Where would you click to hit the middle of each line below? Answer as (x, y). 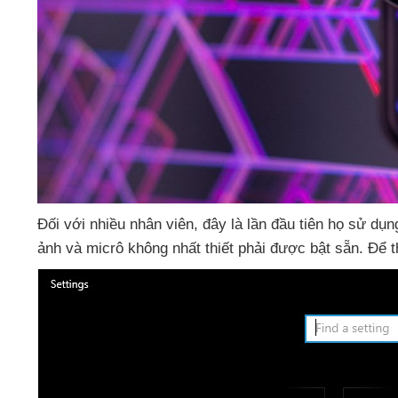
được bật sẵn (314, 249)
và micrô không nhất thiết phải (168, 249)
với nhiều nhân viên (129, 225)
